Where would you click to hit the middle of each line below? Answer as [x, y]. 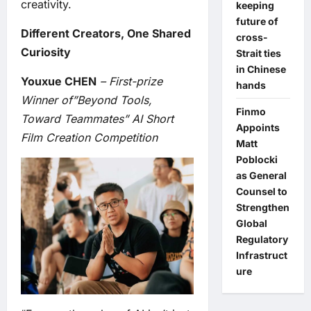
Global [251, 223]
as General [261, 175]
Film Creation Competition [89, 137]
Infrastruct [261, 255]
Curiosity [46, 52]
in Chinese [261, 69]
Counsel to [261, 191]
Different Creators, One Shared [106, 33]
